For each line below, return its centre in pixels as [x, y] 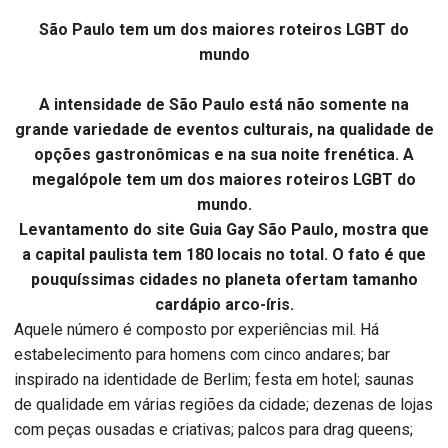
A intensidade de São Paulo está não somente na [224, 104]
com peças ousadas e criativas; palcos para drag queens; [213, 429]
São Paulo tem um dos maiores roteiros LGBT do [224, 29]
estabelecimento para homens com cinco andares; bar [202, 354]
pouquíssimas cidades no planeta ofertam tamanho [224, 279]
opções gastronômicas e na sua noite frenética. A [224, 154]
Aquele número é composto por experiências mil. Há [196, 329]
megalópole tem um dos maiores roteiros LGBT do [224, 179]
